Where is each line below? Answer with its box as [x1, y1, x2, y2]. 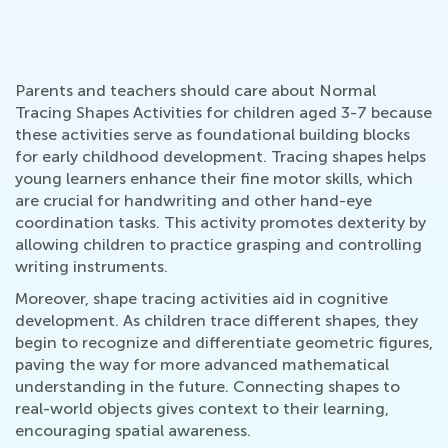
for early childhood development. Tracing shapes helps [15, 147, 426, 167]
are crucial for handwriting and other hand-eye [15, 191, 372, 211]
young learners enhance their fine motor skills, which [15, 169, 413, 189]
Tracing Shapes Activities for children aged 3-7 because [15, 103, 432, 123]
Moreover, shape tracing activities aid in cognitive [15, 289, 388, 309]
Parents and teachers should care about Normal [15, 81, 376, 101]
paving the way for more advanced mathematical [15, 355, 389, 375]
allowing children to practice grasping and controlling [15, 235, 422, 255]
